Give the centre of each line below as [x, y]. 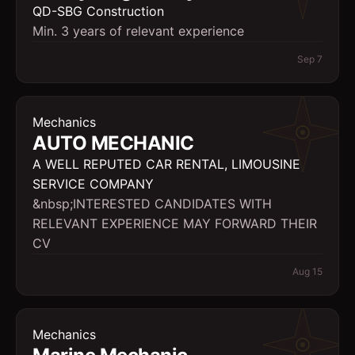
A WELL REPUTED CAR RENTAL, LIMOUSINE [166, 164]
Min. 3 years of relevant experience [138, 31]
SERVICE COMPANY [93, 184]
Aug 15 [307, 271]
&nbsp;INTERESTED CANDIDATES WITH [152, 204]
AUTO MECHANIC [113, 143]
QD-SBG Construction [98, 11]
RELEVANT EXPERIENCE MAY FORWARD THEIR [175, 223]
